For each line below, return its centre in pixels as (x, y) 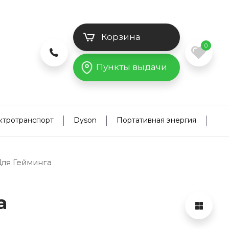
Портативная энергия (156, 120)
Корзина (121, 37)
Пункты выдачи (131, 67)
